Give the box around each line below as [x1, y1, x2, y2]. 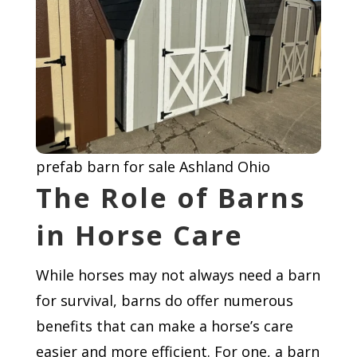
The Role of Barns [35, 178, 305, 216]
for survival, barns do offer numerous [35, 290, 293, 310]
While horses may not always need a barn [35, 265, 320, 284]
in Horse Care [35, 216, 243, 253]
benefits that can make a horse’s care [35, 316, 293, 335]
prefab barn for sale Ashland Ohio [35, 156, 270, 176]
